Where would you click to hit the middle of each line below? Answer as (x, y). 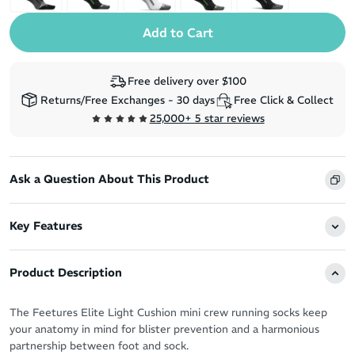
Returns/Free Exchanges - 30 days (128, 101)
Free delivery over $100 (187, 82)
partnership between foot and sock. (99, 345)
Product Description (66, 273)
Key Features (46, 226)
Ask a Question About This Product (109, 179)
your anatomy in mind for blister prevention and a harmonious (164, 329)
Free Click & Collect (284, 101)
